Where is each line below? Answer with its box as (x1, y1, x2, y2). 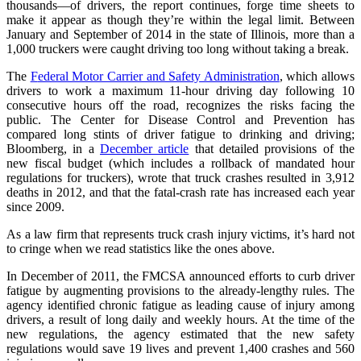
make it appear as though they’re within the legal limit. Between (6, 12, 355, 27)
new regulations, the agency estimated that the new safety (6, 326, 355, 341)
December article (100, 141, 189, 156)
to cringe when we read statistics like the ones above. (6, 241, 275, 255)
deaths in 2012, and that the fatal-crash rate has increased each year (6, 185, 355, 199)
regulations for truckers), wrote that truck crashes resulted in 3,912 (6, 170, 355, 185)
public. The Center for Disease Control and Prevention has (6, 112, 355, 127)
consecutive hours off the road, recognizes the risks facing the (6, 98, 355, 112)
